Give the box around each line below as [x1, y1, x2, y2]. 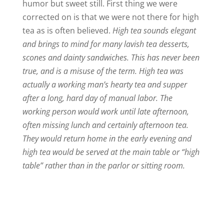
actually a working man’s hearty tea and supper [22, 78, 187, 90]
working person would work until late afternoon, [22, 105, 189, 117]
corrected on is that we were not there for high [22, 11, 199, 22]
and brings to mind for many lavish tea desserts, [22, 38, 189, 49]
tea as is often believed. [22, 24, 112, 36]
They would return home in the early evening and [22, 132, 191, 144]
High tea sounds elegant [112, 24, 196, 36]
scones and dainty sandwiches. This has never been [22, 51, 199, 63]
